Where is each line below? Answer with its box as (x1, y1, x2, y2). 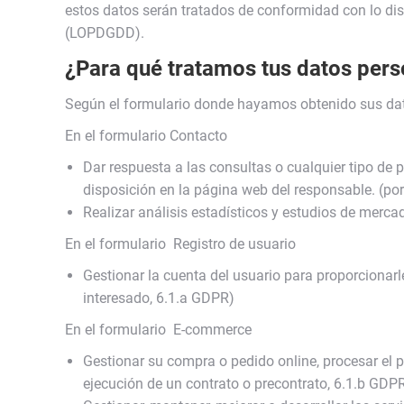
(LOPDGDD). (65, 24, 144, 41)
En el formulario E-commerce (65, 321, 252, 338)
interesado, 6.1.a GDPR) (83, 289, 234, 307)
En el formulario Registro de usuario (65, 235, 296, 252)
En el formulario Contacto (65, 127, 227, 144)
